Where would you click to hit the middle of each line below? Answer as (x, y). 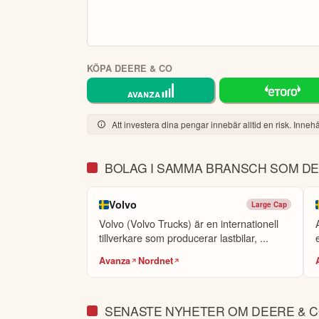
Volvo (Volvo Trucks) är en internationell (189, 223)
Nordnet (156, 260)
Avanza (115, 260)
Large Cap (269, 204)
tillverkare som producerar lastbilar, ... (184, 237)
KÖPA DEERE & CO (130, 69)
